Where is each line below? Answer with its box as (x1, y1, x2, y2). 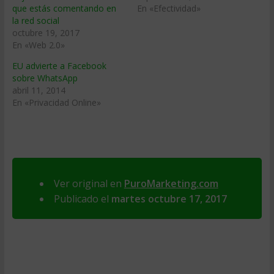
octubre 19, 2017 (12, 27, 80, 39)
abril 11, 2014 (12, 84, 65, 96)
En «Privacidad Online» (12, 97, 101, 108)
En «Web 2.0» (12, 39, 65, 51)
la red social (12, 15, 59, 26)
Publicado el (53, 192, 111, 206)
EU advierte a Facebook (12, 60, 106, 72)
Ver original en (53, 177, 124, 190)
